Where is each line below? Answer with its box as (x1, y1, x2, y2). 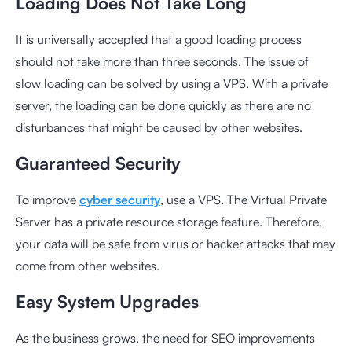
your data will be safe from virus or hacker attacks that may (16, 236, 335, 251)
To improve (16, 192, 79, 207)
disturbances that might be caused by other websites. (16, 119, 302, 135)
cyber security (79, 192, 160, 207)
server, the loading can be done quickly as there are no (16, 97, 311, 113)
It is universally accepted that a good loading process (16, 31, 302, 47)
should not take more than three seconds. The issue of (16, 53, 309, 69)
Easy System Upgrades (16, 291, 199, 312)
